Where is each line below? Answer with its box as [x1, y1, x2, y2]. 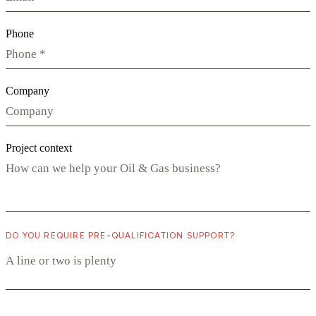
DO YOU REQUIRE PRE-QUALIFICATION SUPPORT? [6, 229, 236, 241]
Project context [6, 141, 72, 154]
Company [6, 84, 49, 97]
